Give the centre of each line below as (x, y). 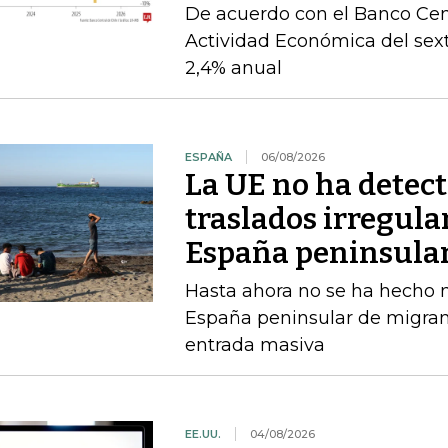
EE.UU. (202, 434)
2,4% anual (233, 68)
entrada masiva (254, 345)
